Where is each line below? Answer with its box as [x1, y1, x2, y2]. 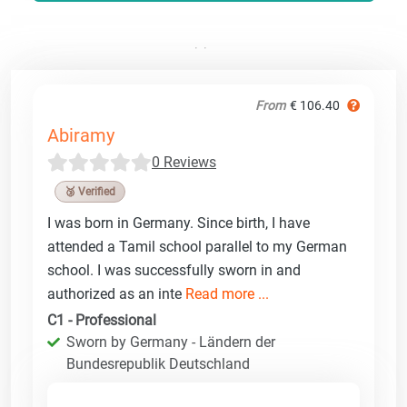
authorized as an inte [47, 284, 185, 303]
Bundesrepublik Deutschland [66, 354, 250, 372]
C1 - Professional [47, 311, 156, 329]
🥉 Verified [65, 184, 115, 198]
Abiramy [47, 124, 114, 146]
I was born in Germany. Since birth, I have [47, 213, 310, 232]
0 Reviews [152, 153, 216, 171]
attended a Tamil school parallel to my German [47, 237, 347, 255]
